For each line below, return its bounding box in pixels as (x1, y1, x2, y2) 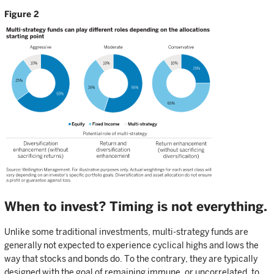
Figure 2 (4, 9, 39, 19)
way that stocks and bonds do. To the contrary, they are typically (4, 254, 257, 264)
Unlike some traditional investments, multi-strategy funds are (4, 227, 248, 237)
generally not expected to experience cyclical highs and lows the (4, 240, 259, 251)
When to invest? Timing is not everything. (4, 199, 267, 215)
